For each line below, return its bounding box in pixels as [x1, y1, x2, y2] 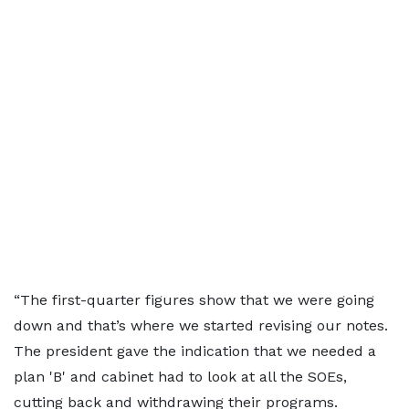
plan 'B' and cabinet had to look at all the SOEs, [14, 368, 347, 385]
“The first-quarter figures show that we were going [14, 291, 374, 309]
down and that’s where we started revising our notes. [14, 317, 388, 334]
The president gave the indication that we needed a [14, 342, 376, 360]
